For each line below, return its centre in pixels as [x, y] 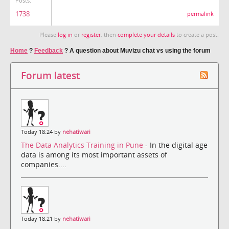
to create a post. [197, 35]
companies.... [44, 165]
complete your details [146, 35]
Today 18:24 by [42, 132]
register [91, 35]
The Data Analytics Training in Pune [83, 145]
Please [49, 35]
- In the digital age [176, 145]
